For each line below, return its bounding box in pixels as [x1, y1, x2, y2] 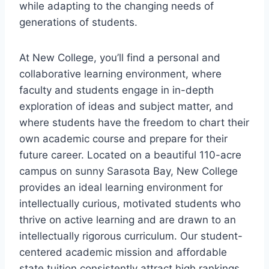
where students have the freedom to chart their [19, 116, 249, 128]
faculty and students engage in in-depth [19, 83, 214, 96]
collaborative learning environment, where [19, 67, 222, 80]
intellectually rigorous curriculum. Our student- [19, 229, 243, 242]
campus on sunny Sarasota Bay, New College [19, 165, 238, 177]
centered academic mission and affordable [19, 246, 227, 258]
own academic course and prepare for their [19, 132, 228, 145]
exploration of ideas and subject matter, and [19, 100, 234, 112]
